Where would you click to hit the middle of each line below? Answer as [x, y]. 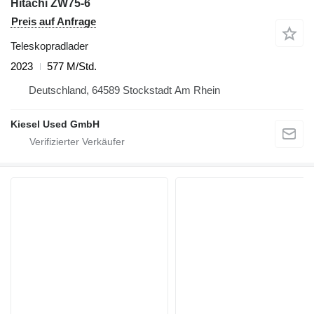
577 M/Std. [72, 67]
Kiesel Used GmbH [55, 124]
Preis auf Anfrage [54, 22]
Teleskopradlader [49, 46]
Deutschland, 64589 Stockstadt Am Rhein [124, 90]
